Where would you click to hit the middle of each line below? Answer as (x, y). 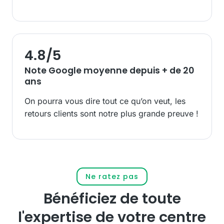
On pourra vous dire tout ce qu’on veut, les (105, 101)
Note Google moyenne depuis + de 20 (109, 70)
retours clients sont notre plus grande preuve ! (111, 113)
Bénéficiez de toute (112, 198)
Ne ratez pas (112, 176)
